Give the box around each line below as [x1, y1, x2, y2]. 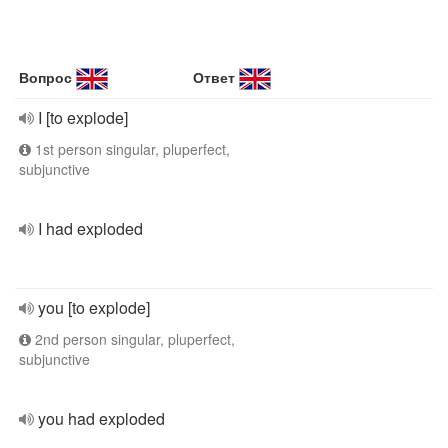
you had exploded [38, 407, 165, 430]
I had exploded [38, 217, 143, 240]
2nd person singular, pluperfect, [31, 329, 235, 349]
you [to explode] [38, 296, 150, 319]
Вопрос [19, 67, 72, 87]
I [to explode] [38, 106, 128, 129]
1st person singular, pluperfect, [31, 139, 230, 159]
